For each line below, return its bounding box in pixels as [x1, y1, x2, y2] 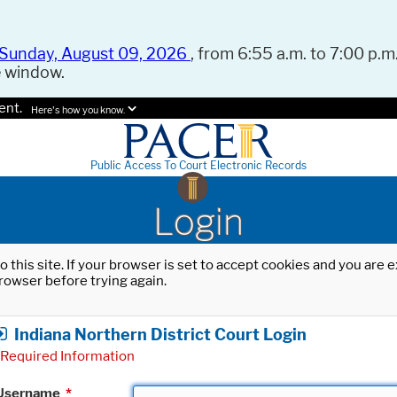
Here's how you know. [31, 105, 125, 117]
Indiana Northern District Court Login [14, 324, 307, 344]
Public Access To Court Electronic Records [90, 159, 307, 173]
